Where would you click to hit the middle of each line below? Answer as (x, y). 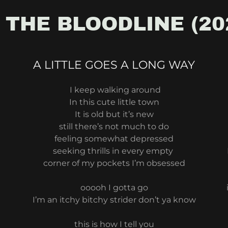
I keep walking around (114, 90)
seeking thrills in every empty (114, 151)
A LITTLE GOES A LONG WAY (114, 65)
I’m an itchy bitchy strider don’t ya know (114, 200)
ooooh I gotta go (114, 188)
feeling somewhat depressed (114, 139)
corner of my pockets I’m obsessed (114, 163)
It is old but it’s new (114, 114)
